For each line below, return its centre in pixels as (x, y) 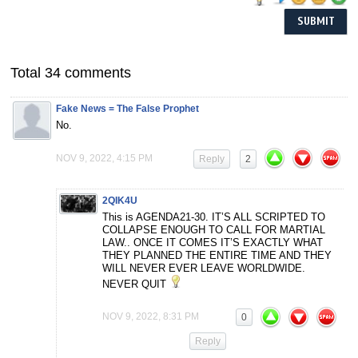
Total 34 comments (71, 72)
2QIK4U (120, 200)
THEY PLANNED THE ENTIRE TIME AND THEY (217, 255)
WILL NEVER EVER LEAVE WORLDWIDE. (204, 268)
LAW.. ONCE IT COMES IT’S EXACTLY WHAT (213, 242)
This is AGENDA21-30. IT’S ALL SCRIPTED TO (214, 217)
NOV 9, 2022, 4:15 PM (104, 158)
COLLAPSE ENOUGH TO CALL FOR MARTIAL (214, 229)
